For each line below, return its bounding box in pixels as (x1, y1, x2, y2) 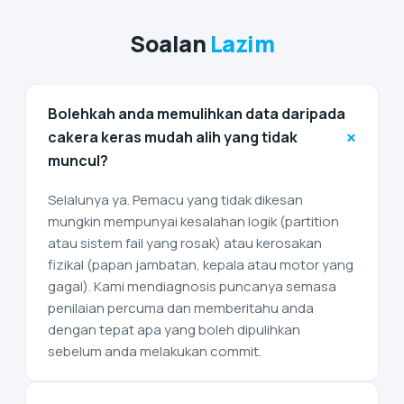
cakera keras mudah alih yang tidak (48, 127, 298, 147)
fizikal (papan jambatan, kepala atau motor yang (48, 255, 353, 274)
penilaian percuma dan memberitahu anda (48, 298, 314, 317)
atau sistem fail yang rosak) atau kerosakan (48, 234, 322, 252)
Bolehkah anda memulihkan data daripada (48, 104, 345, 124)
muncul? (48, 151, 108, 170)
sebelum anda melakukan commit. (48, 342, 262, 361)
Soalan (130, 28, 206, 60)
